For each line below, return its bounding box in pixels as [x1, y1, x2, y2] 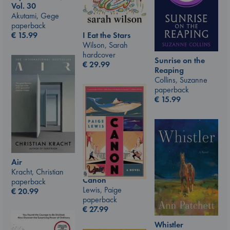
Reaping [155, 65, 184, 75]
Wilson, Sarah [83, 39, 128, 50]
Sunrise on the [155, 55, 205, 66]
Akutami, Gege [11, 10, 59, 21]
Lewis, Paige [83, 184, 122, 195]
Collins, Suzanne [155, 74, 207, 85]
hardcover [83, 49, 116, 60]
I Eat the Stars [83, 29, 130, 41]
